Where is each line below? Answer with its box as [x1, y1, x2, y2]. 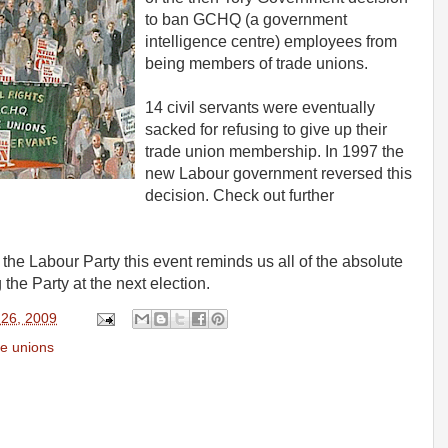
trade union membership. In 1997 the [145, 142, 404, 160]
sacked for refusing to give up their [145, 120, 387, 138]
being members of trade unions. [145, 54, 368, 72]
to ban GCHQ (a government [145, 10, 347, 28]
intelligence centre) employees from [145, 32, 397, 50]
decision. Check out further [145, 186, 334, 204]
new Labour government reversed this [145, 164, 412, 182]
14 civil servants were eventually [145, 98, 375, 116]
